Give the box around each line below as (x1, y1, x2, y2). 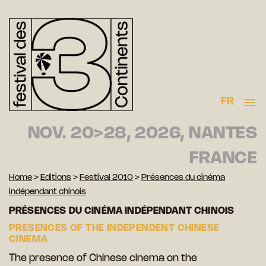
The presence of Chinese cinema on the (9, 254, 197, 264)
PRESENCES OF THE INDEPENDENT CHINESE (9, 224, 220, 233)
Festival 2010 (80, 174, 133, 182)
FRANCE (189, 151, 257, 167)
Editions (40, 174, 71, 182)
